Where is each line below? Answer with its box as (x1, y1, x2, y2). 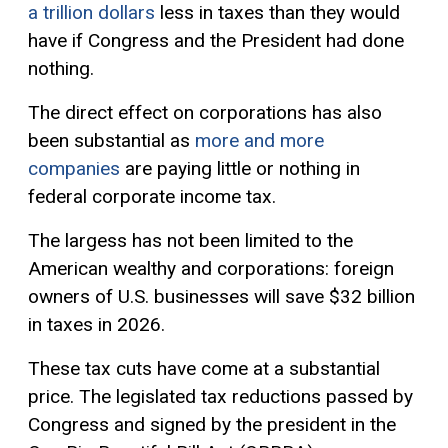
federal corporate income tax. (28, 185, 276, 209)
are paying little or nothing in (120, 157, 360, 181)
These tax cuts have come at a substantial (28, 357, 380, 381)
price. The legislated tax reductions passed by (28, 385, 413, 409)
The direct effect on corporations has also (28, 101, 382, 125)
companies (28, 157, 120, 181)
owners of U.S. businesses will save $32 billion (28, 285, 415, 309)
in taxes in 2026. (28, 313, 165, 337)
